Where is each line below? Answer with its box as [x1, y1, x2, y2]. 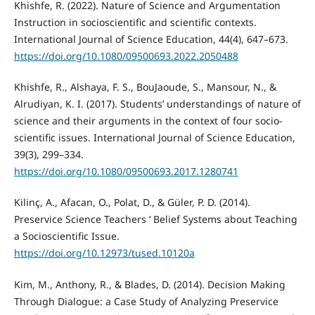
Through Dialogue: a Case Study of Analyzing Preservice [13, 294, 278, 308]
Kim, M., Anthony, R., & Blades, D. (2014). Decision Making [13, 277, 285, 291]
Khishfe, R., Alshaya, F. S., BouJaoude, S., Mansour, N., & [13, 80, 276, 94]
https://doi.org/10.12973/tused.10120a [13, 246, 195, 260]
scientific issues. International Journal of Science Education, [13, 131, 295, 145]
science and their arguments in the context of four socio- [13, 114, 283, 128]
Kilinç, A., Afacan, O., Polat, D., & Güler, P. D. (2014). [13, 195, 250, 210]
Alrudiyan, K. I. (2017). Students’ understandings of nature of [13, 97, 301, 111]
